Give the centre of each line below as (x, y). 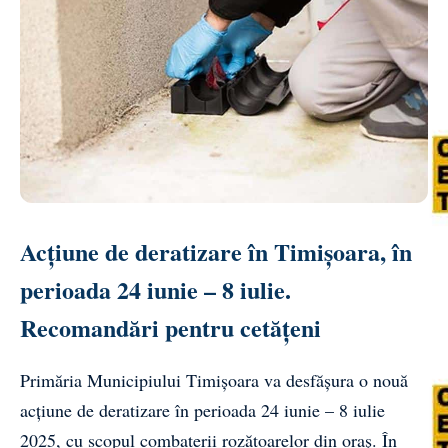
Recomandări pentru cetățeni (170, 327)
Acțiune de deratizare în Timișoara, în (216, 251)
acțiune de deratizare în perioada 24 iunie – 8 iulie (202, 409)
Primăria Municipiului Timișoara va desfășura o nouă (214, 379)
